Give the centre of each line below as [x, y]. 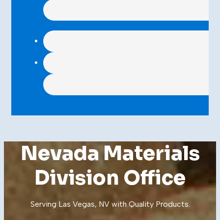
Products [172, 204]
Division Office [110, 178]
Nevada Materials [110, 154]
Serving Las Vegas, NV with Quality [93, 204]
